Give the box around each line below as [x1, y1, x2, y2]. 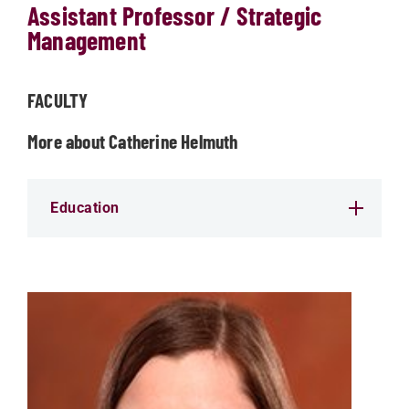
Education [50, 199, 120, 216]
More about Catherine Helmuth [27, 130, 238, 152]
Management [27, 25, 146, 56]
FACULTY [27, 89, 89, 111]
